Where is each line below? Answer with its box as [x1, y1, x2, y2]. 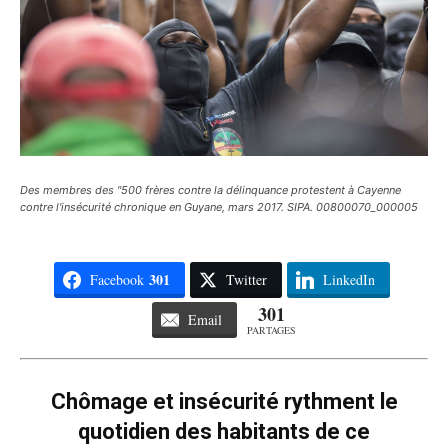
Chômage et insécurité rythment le [50, 388, 398, 414]
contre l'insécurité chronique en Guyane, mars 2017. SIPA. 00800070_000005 [20, 199, 418, 214]
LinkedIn [322, 269, 375, 289]
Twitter [225, 269, 267, 289]
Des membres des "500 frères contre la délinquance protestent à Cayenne [20, 182, 401, 197]
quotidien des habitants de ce [78, 418, 370, 444]
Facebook [89, 269, 144, 289]
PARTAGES [247, 322, 296, 337]
